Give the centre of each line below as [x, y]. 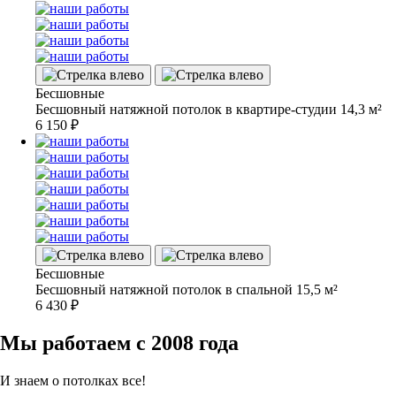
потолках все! [104, 380]
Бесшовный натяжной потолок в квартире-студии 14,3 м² [209, 109]
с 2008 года [187, 343]
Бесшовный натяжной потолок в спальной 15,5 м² [187, 289]
